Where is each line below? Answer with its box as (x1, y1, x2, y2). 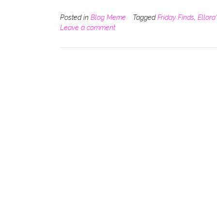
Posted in (60, 13, 91, 21)
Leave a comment (60, 23, 115, 31)
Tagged (133, 13, 157, 21)
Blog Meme (91, 13, 126, 21)
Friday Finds (157, 13, 194, 21)
